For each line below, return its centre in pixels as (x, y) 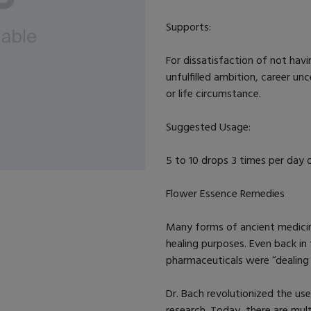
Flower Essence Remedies (227, 193)
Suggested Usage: (208, 127)
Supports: (188, 27)
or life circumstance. (213, 93)
